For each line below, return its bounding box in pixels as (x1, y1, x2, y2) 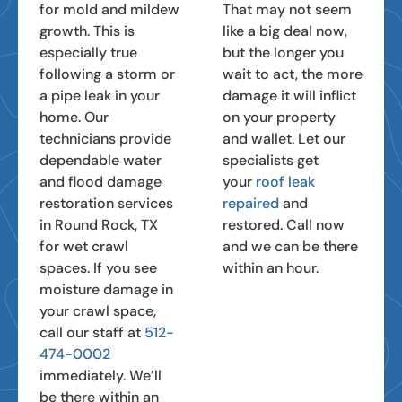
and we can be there (223, 236, 358, 256)
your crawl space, (39, 301, 156, 320)
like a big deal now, (223, 21, 347, 40)
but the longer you (223, 42, 344, 62)
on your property (223, 107, 336, 127)
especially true (39, 42, 137, 62)
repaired (223, 193, 279, 213)
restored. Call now (223, 214, 345, 234)
